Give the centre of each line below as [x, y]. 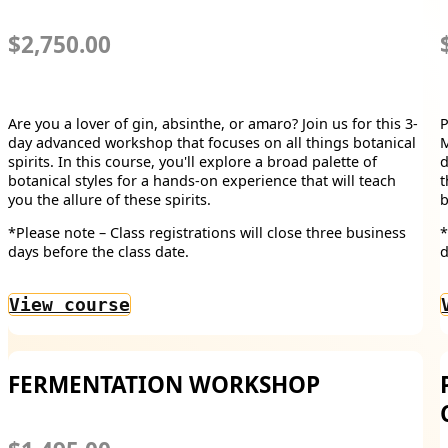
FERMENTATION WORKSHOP [164, 385]
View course [69, 304]
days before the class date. [98, 252]
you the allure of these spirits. [109, 199]
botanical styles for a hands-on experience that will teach [202, 180]
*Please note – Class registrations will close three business [207, 233]
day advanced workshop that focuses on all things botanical [212, 142]
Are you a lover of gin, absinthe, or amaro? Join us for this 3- [213, 123]
